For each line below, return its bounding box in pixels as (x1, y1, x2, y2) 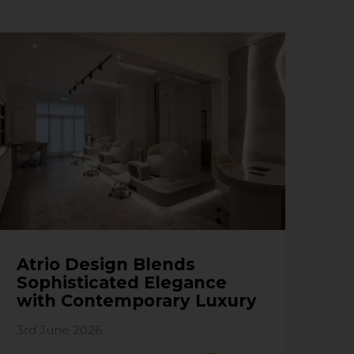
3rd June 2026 (17, 322, 102, 337)
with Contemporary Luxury (17, 290, 257, 311)
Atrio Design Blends (17, 254, 195, 274)
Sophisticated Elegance (17, 272, 227, 292)
